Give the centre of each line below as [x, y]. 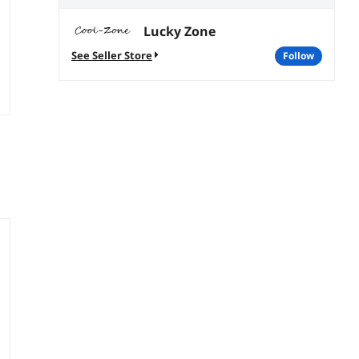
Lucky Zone [179, 32]
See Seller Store [112, 55]
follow [301, 55]
